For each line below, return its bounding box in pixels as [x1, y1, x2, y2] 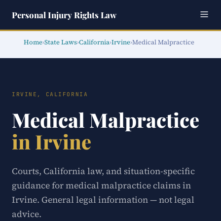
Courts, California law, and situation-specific [12, 165, 195, 177]
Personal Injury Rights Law [12, 9, 116, 20]
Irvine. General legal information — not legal [12, 194, 194, 206]
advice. [12, 208, 41, 220]
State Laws [44, 38, 77, 46]
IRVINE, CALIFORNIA [12, 91, 88, 98]
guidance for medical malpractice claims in [12, 180, 191, 191]
